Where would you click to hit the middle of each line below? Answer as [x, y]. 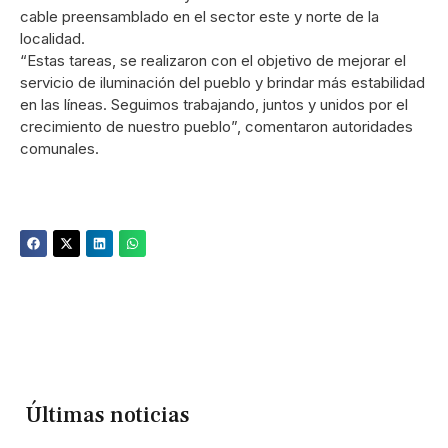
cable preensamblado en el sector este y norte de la [199, 16]
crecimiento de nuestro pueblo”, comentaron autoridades [216, 126]
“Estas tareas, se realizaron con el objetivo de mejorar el [213, 60]
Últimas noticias [107, 415]
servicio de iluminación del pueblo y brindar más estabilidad [222, 82]
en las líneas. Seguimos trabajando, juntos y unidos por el [214, 104]
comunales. [59, 148]
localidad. [52, 38]
